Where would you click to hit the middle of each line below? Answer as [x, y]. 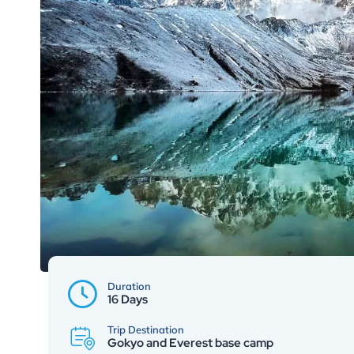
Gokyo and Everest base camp [190, 343]
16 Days [128, 299]
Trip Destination [146, 329]
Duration [129, 286]
